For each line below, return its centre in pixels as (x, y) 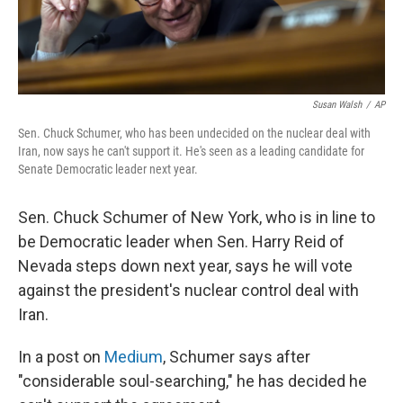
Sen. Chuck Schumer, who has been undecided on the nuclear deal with (194, 134)
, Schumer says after (237, 357)
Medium (134, 357)
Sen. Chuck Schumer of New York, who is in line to (197, 218)
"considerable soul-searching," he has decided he (193, 381)
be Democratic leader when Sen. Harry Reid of (181, 242)
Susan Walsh (337, 105)
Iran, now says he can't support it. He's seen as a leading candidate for (191, 152)
